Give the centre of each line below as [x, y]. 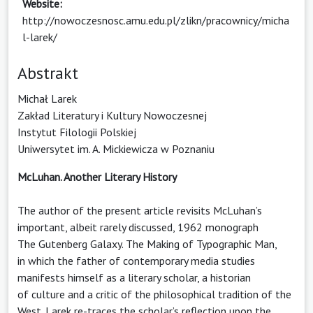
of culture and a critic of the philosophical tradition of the [154, 294]
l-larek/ [40, 37]
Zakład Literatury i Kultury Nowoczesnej [112, 115]
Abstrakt [48, 73]
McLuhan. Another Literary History [97, 176]
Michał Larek [47, 98]
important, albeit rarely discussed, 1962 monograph [138, 227]
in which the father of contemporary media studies [136, 260]
